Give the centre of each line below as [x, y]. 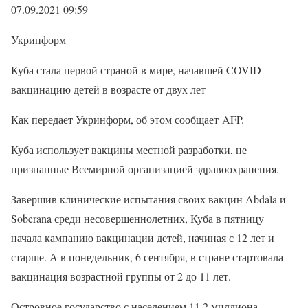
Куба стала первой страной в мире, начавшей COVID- [138, 70]
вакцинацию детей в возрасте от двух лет [108, 89]
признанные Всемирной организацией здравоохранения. [145, 169]
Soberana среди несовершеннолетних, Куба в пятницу [137, 218]
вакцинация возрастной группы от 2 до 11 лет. [121, 276]
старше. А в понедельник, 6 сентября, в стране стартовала [147, 257]
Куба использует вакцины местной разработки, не [129, 150]
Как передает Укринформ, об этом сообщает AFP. [128, 119]
